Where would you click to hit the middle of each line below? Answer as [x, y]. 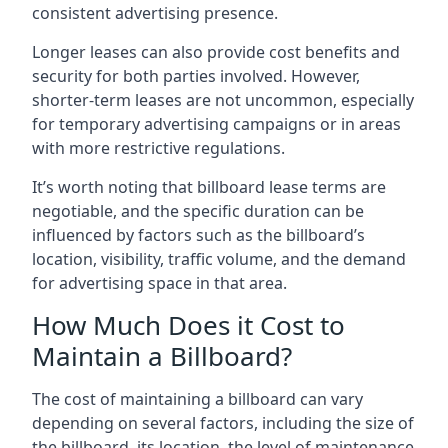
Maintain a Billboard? [162, 355]
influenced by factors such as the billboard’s [198, 234]
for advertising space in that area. [159, 282]
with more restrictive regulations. [158, 147]
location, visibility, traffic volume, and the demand [219, 258]
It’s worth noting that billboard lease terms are [209, 186]
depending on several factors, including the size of [223, 422]
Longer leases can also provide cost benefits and [216, 51]
